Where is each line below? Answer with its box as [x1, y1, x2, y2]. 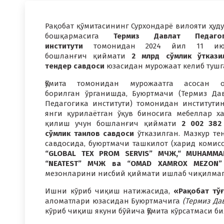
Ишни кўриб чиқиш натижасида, [45, 186, 174, 195]
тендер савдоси [45, 61, 104, 70]
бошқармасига [45, 31, 113, 40]
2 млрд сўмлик [131, 51, 191, 60]
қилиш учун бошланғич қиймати [45, 119, 176, 128]
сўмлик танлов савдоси [45, 129, 134, 138]
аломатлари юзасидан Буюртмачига [45, 196, 183, 205]
